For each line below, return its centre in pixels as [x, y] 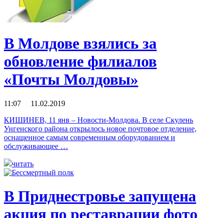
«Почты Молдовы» [71, 80]
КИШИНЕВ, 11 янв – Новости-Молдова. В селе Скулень [99, 120]
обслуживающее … [36, 146]
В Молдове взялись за [80, 44]
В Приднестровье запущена [100, 196]
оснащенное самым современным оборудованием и [90, 137]
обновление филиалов [80, 62]
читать [23, 163]
